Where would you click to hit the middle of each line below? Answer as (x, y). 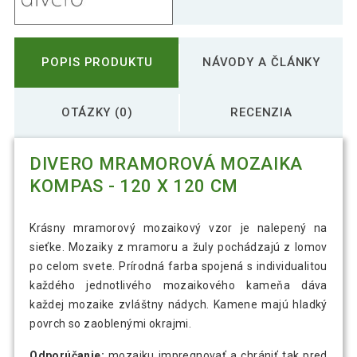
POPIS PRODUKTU (97, 63)
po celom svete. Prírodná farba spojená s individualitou (178, 266)
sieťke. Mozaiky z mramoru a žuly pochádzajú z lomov (178, 247)
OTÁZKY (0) (97, 113)
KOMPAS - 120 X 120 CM (134, 186)
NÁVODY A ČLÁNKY (261, 63)
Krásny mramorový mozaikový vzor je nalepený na (178, 228)
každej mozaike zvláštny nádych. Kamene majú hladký (178, 304)
